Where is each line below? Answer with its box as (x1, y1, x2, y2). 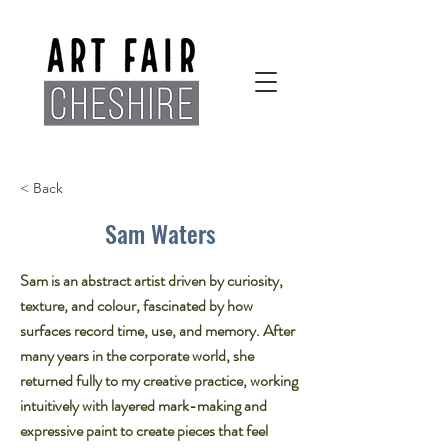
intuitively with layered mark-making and (20, 394, 267, 417)
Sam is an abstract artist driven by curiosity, (20, 269, 283, 292)
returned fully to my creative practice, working (20, 369, 298, 392)
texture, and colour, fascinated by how (20, 294, 253, 317)
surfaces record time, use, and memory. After (20, 319, 295, 342)
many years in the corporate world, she (20, 344, 254, 367)
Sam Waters (104, 215, 216, 251)
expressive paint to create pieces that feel (20, 419, 268, 442)
